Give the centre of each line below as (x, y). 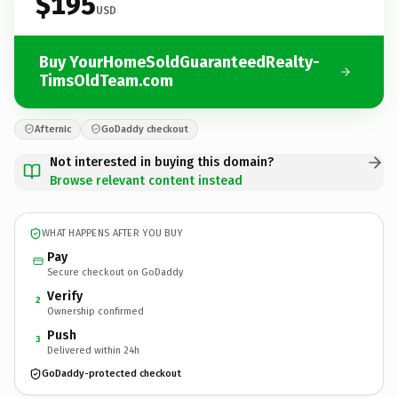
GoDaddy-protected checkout (111, 374)
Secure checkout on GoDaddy (115, 272)
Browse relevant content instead (146, 180)
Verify (65, 296)
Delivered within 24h (93, 350)
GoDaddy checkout (145, 129)
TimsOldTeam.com (106, 80)
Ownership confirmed (96, 311)
